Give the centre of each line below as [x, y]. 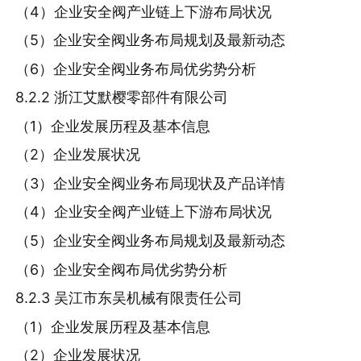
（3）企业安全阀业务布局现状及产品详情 [151, 183]
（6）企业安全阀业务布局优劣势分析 [136, 68]
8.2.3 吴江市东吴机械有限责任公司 [129, 298]
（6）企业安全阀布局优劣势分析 [122, 269]
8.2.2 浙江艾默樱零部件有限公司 [122, 98]
